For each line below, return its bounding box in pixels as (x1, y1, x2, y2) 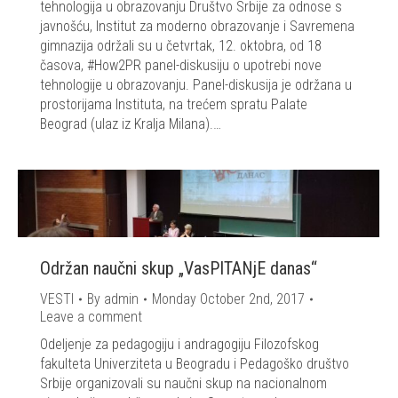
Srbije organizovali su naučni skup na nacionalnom (40, 375, 327, 393)
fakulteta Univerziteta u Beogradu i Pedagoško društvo (40, 355, 349, 373)
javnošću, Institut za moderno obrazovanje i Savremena (40, 18, 354, 36)
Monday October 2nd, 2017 (152, 291, 305, 308)
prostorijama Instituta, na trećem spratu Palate (40, 96, 307, 114)
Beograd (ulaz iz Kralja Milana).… (40, 115, 221, 133)
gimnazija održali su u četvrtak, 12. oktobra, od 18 (40, 37, 322, 55)
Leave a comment (40, 308, 142, 326)
